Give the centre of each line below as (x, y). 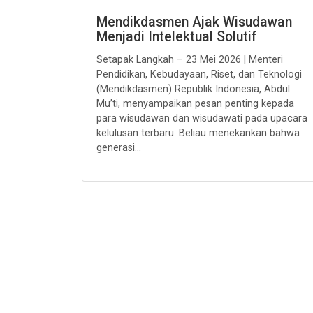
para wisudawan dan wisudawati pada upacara (202, 118)
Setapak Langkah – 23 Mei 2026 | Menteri (190, 60)
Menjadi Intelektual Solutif (176, 37)
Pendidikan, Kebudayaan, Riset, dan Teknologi (199, 74)
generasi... (119, 148)
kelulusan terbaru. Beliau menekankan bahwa (198, 133)
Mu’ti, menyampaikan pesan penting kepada (195, 104)
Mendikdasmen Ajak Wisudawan (194, 22)
